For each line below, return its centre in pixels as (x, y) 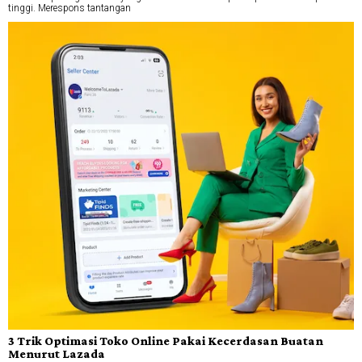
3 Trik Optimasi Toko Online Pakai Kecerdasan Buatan (166, 340)
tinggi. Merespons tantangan (69, 8)
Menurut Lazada (57, 353)
